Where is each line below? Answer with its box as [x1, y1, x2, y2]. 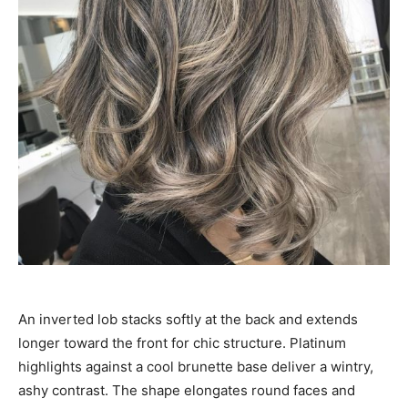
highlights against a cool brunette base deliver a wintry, [18, 357, 373, 375]
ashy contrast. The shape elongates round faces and [18, 381, 355, 399]
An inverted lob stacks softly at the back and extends [18, 310, 358, 328]
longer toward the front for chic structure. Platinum [18, 333, 346, 352]
